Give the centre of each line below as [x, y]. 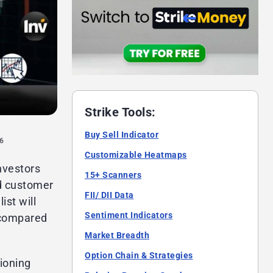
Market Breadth [117, 236]
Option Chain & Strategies [139, 256]
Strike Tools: [120, 112]
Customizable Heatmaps [136, 155]
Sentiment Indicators [129, 215]
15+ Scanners [113, 175]
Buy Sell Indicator [122, 135]
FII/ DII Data [109, 195]
